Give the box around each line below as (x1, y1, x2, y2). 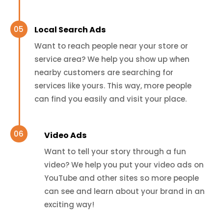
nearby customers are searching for (34, 67, 173, 78)
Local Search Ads (34, 24, 106, 35)
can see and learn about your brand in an (44, 186, 205, 196)
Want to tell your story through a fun (44, 146, 186, 157)
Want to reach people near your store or (34, 40, 188, 51)
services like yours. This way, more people (34, 80, 192, 91)
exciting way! (44, 199, 94, 210)
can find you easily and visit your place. (34, 93, 187, 104)
